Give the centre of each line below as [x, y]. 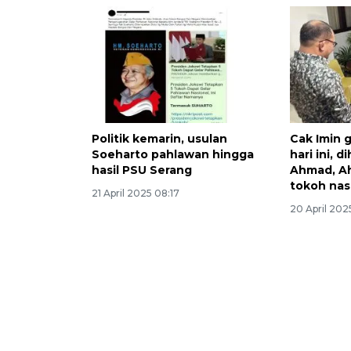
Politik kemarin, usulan [159, 139]
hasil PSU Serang [142, 170]
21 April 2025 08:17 [136, 194]
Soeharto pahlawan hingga [173, 155]
